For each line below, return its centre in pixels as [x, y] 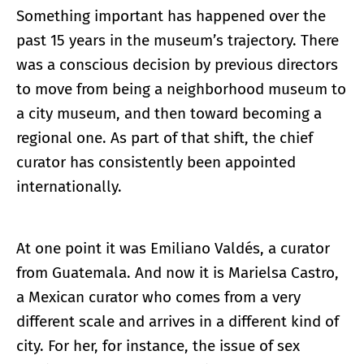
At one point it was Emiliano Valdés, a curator [173, 249]
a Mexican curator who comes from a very [158, 297]
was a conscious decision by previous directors [177, 65]
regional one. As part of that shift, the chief [165, 138]
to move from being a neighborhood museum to [181, 89]
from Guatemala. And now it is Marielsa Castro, [178, 273]
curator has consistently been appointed [156, 162]
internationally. [69, 187]
